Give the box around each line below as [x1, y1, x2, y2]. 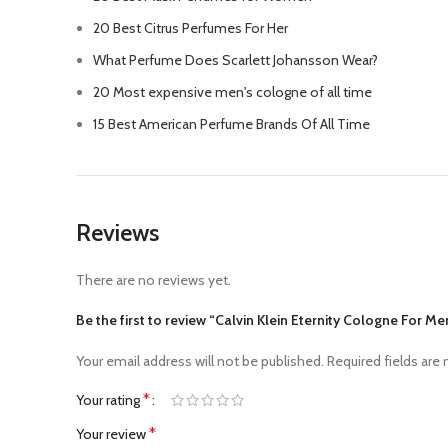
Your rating [76, 391, 143, 409]
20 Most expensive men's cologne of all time [93, 83, 372, 101]
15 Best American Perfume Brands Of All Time [93, 115, 370, 133]
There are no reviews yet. [76, 271, 231, 289]
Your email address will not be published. [76, 352, 324, 370]
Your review [76, 425, 149, 443]
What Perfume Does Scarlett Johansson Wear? [93, 51, 378, 69]
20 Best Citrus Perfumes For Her [93, 19, 288, 37]
